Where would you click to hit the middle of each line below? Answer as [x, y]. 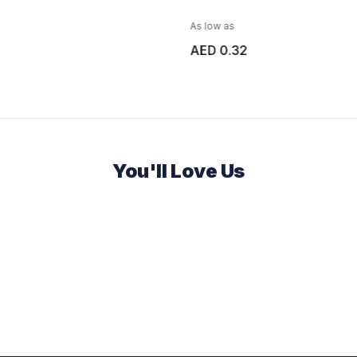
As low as [212, 25]
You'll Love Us [178, 171]
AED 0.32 [218, 50]
